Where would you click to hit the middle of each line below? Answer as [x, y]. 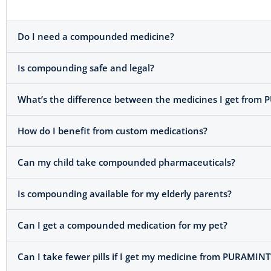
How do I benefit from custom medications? [113, 131]
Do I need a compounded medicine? [96, 37]
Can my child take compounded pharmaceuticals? [126, 162]
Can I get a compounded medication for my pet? [122, 225]
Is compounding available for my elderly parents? [125, 194]
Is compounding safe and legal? [86, 68]
